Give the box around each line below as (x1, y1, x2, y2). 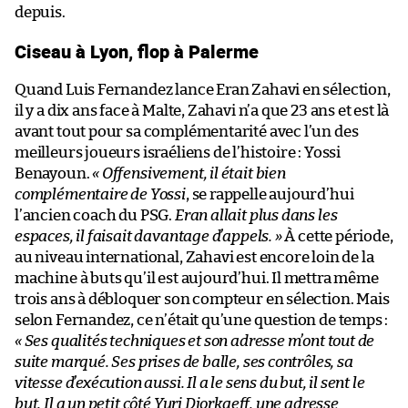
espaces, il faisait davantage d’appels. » (15, 229, 282, 245)
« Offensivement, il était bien (92, 166, 286, 182)
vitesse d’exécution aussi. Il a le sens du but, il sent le (15, 375, 365, 392)
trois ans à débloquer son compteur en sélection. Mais (15, 291, 390, 308)
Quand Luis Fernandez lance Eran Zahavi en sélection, (15, 82, 391, 98)
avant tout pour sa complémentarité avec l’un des (15, 124, 359, 140)
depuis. (15, 5, 66, 21)
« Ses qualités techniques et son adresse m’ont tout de (15, 333, 375, 350)
